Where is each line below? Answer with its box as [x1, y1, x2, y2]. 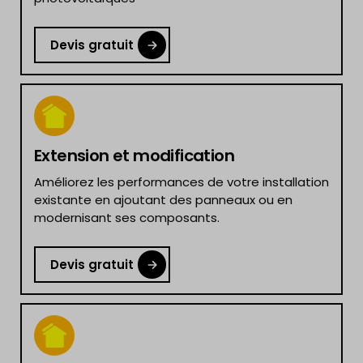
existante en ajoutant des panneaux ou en [34, 191, 293, 208]
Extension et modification [34, 144, 234, 167]
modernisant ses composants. [34, 209, 220, 226]
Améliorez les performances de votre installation [34, 173, 329, 190]
